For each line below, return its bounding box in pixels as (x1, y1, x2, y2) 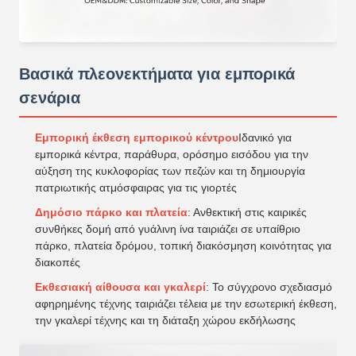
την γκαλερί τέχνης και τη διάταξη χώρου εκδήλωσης (35, 314, 296, 327)
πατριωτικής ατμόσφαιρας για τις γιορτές (35, 181, 237, 195)
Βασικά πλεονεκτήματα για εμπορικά (19, 65, 295, 83)
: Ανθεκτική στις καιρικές (188, 206, 307, 219)
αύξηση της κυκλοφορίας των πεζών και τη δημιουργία (35, 164, 305, 178)
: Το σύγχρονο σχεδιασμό (206, 281, 332, 294)
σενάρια (19, 89, 80, 107)
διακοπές (35, 256, 80, 269)
